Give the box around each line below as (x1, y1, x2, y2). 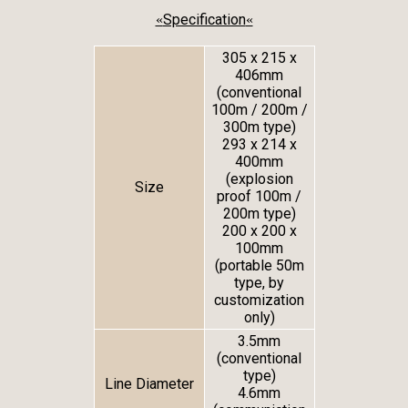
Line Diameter (104, 375, 194, 393)
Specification (162, 11, 246, 29)
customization (214, 291, 304, 310)
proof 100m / (217, 188, 301, 206)
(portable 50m (214, 257, 304, 275)
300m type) (222, 118, 296, 137)
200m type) (222, 205, 296, 223)
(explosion (225, 170, 293, 189)
